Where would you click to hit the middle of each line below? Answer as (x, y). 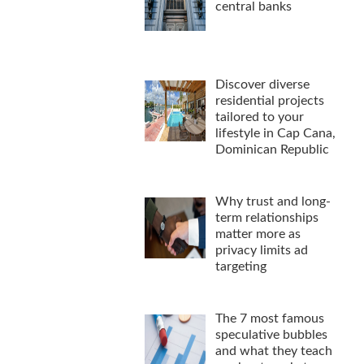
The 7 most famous (270, 318)
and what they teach (274, 351)
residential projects (270, 100)
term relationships (267, 217)
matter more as (258, 234)
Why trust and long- (273, 201)
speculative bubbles (272, 334)
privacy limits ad (262, 250)
